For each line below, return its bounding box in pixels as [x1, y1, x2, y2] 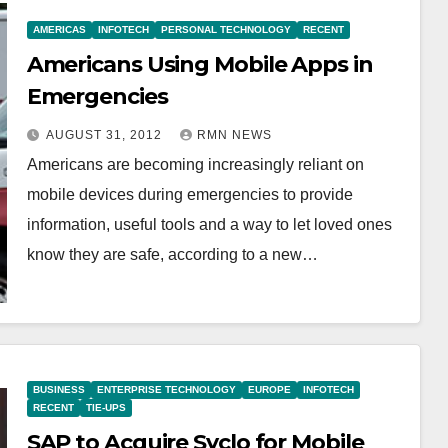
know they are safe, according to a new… [26, 245, 318, 263]
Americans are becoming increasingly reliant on [26, 155, 364, 173]
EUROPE [247, 384, 291, 395]
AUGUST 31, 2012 [45, 127, 166, 142]
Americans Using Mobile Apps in [26, 50, 373, 78]
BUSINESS [32, 384, 85, 395]
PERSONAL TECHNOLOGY [160, 23, 291, 35]
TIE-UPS [85, 402, 126, 413]
